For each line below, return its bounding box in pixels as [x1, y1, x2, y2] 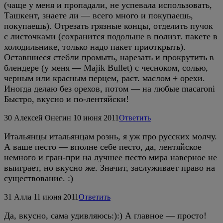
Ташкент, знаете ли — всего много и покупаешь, [4, 10, 193, 21]
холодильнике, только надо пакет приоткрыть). [4, 42, 186, 52]
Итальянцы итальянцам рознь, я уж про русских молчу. [4, 131, 217, 142]
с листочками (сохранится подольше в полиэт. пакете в [4, 31, 218, 42]
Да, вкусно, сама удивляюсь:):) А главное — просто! [4, 211, 207, 221]
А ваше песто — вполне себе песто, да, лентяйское [4, 142, 202, 152]
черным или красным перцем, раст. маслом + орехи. [4, 73, 205, 84]
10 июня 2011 [73, 113, 119, 122]
